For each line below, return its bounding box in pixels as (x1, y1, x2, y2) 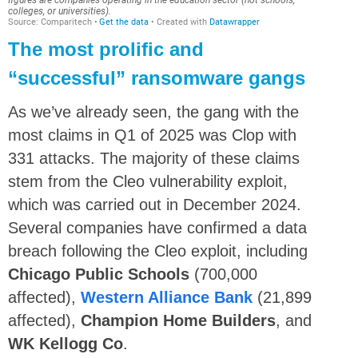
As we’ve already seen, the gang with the (8, 102, 299, 121)
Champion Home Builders (81, 311, 276, 329)
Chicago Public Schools (8, 265, 189, 283)
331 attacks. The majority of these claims (8, 149, 300, 167)
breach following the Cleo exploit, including (8, 241, 308, 260)
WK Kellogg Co (8, 334, 123, 352)
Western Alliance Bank (81, 288, 253, 306)
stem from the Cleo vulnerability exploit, (8, 172, 288, 190)
